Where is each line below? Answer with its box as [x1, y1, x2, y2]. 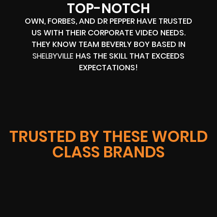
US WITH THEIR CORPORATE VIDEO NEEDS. [31, 27, 186, 39]
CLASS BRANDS [52, 141, 165, 163]
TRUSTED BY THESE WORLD [9, 125, 208, 148]
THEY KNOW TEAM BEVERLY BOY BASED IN [31, 39, 186, 50]
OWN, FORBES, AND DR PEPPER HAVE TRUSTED [24, 15, 192, 27]
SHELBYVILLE [32, 50, 74, 62]
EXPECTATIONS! [78, 62, 138, 74]
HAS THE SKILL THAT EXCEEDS [73, 50, 185, 62]
